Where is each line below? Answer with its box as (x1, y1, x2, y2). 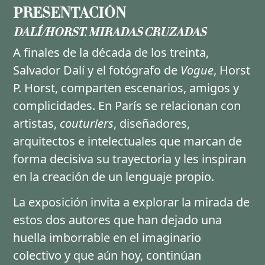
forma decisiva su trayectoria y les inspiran (13, 151, 247, 167)
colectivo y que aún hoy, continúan (13, 247, 202, 264)
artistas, (13, 115, 60, 131)
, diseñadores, (114, 115, 190, 131)
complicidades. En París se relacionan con (13, 98, 241, 114)
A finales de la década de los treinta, (13, 44, 209, 60)
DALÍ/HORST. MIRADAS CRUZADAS (13, 25, 206, 41)
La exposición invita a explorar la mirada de (13, 194, 250, 211)
